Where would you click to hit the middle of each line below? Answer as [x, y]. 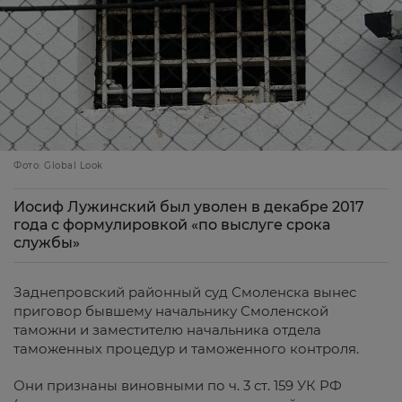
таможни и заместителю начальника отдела [167, 329]
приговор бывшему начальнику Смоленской [171, 310]
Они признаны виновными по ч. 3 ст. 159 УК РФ [178, 385]
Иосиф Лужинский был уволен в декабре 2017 [189, 206]
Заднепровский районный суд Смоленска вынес [185, 292]
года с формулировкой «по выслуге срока [172, 224]
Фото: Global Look [58, 165]
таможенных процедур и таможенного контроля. [186, 348]
